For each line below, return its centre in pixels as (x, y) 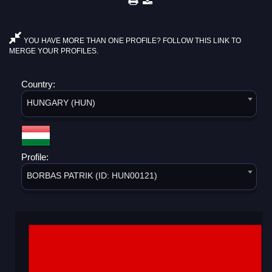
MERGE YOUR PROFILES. (54, 51)
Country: (39, 84)
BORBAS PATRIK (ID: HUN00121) (92, 175)
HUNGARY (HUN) (61, 102)
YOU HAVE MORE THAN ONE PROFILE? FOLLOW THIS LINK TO (131, 40)
